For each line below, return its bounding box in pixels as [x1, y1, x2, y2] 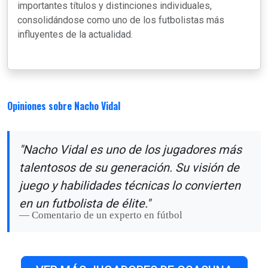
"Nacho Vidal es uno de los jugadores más [19, 142, 242, 157]
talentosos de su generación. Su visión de [19, 160, 239, 175]
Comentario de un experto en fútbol [32, 209, 182, 221]
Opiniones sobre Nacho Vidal [7, 99, 120, 114]
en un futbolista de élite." [19, 196, 150, 211]
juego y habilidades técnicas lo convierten [19, 178, 240, 193]
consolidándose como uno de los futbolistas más [17, 14, 224, 26]
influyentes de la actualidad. [17, 29, 133, 41]
